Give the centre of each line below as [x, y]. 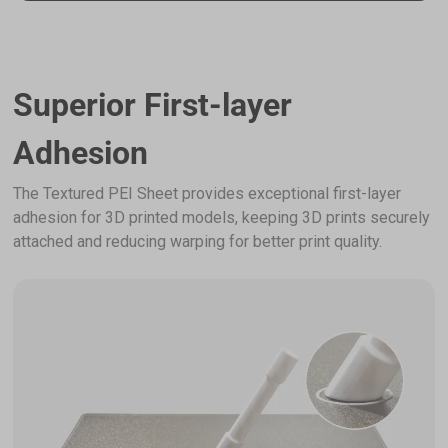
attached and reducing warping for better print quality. [198, 242]
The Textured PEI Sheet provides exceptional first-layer [207, 194]
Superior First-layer [153, 105]
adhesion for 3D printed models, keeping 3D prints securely [222, 218]
